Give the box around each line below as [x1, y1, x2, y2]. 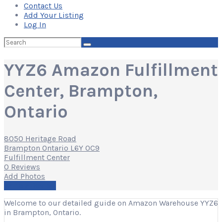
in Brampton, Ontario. [4, 208, 81, 217]
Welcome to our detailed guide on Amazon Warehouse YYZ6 [4, 198, 218, 208]
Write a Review [4, 181, 56, 190]
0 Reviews [4, 162, 40, 171]
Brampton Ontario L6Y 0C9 [4, 143, 100, 153]
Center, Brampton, [4, 80, 158, 101]
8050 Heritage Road [4, 134, 76, 143]
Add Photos [4, 171, 45, 181]
